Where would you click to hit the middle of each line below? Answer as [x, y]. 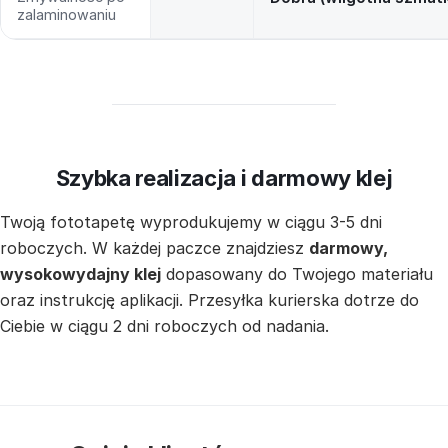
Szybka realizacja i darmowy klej [224, 178]
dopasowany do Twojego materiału [297, 274]
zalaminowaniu [66, 15]
